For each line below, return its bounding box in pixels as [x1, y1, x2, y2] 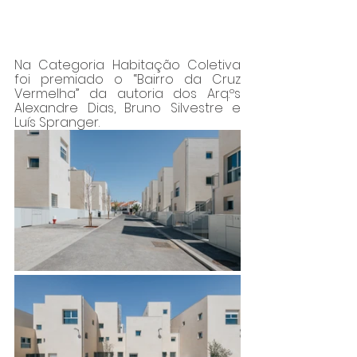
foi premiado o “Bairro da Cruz [14, 69, 241, 88]
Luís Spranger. [14, 112, 100, 131]
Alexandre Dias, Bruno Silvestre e [14, 98, 241, 117]
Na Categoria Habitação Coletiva [14, 55, 241, 74]
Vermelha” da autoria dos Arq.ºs [14, 84, 241, 103]
